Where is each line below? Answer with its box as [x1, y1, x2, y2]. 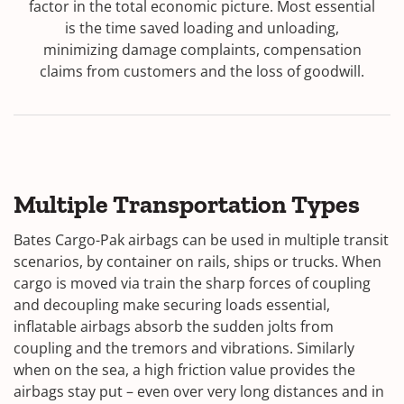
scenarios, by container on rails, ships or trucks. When [14, 252, 381, 271]
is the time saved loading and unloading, [65, 18, 339, 38]
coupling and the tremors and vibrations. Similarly [14, 338, 354, 358]
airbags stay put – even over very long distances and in [14, 381, 384, 401]
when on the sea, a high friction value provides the [14, 360, 355, 380]
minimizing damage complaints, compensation [42, 40, 362, 60]
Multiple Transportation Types [14, 189, 360, 219]
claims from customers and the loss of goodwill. [40, 61, 364, 81]
